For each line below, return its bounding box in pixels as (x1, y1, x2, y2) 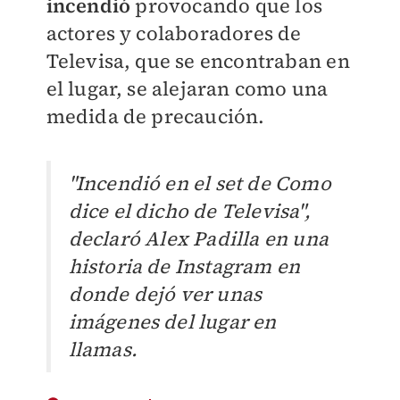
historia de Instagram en (68, 253, 301, 279)
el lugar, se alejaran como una (46, 75, 329, 102)
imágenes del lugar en (68, 308, 277, 335)
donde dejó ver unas (68, 280, 262, 307)
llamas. (68, 336, 143, 362)
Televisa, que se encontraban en (46, 47, 350, 74)
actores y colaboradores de (46, 20, 302, 46)
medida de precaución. (46, 103, 270, 129)
